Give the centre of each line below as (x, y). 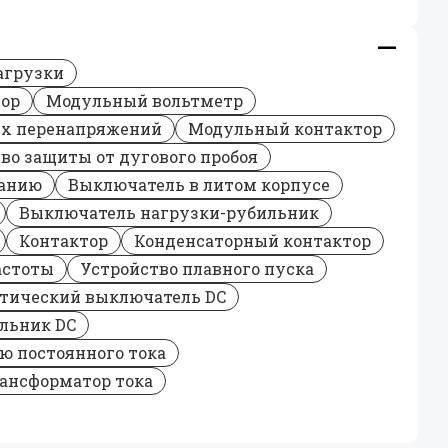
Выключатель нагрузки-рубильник (169, 212)
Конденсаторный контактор (252, 240)
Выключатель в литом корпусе (199, 184)
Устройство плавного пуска (197, 268)
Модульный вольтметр (144, 100)
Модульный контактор (285, 128)
